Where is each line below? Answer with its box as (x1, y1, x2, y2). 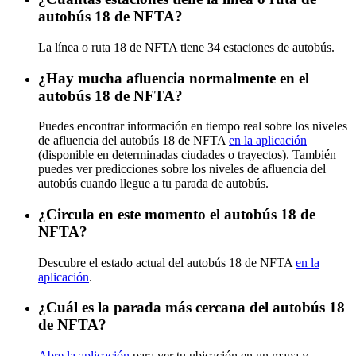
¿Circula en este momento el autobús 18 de (38, 205, 315, 222)
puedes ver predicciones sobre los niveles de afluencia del (38, 162, 326, 176)
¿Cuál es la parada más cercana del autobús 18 (38, 299, 345, 316)
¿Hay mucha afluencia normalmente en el (38, 69, 309, 87)
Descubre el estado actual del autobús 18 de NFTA (38, 255, 296, 269)
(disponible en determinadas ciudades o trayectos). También (38, 148, 336, 162)
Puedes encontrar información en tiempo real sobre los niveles (38, 119, 347, 133)
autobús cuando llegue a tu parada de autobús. (38, 176, 269, 191)
